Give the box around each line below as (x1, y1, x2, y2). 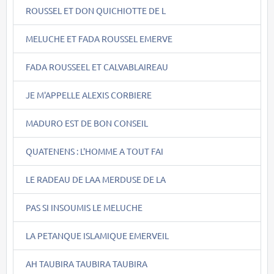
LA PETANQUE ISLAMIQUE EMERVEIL (26, 229, 169, 241)
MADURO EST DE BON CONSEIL (26, 117, 148, 128)
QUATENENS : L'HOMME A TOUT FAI (26, 145, 163, 157)
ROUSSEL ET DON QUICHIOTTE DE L (26, 4, 166, 16)
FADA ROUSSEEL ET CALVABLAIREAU (26, 61, 168, 72)
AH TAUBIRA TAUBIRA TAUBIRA (26, 257, 147, 269)
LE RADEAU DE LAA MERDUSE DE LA (26, 173, 166, 185)
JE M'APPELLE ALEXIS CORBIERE (26, 89, 152, 100)
